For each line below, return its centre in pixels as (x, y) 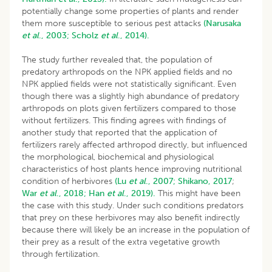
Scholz (86, 35)
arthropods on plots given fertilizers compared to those (129, 108)
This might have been (198, 193)
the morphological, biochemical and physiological (118, 157)
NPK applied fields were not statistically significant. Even (129, 84)
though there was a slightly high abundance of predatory (131, 96)
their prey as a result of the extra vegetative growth (121, 242)
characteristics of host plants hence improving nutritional (132, 169)
